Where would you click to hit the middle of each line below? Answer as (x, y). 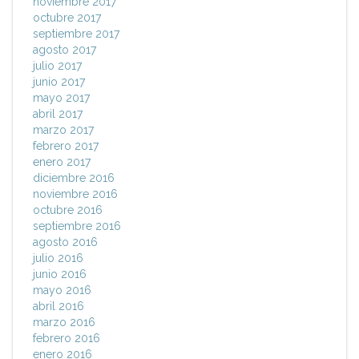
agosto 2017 (65, 50)
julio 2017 (57, 66)
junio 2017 (59, 82)
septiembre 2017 (76, 34)
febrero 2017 (66, 146)
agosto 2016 (65, 242)
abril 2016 (58, 307)
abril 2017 (58, 114)
